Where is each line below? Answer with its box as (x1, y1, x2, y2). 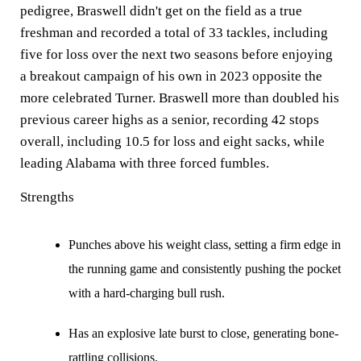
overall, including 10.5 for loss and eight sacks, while (20, 133, 325, 149)
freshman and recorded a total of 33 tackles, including (20, 24, 328, 40)
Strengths (20, 189, 74, 205)
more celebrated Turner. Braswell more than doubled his (20, 89, 339, 106)
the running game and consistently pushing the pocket (68, 261, 341, 276)
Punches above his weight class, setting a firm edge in (68, 237, 341, 251)
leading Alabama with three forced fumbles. (20, 155, 269, 171)
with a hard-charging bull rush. (68, 285, 225, 300)
